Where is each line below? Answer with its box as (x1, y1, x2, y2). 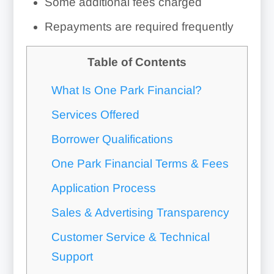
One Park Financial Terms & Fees (51, 157, 229, 171)
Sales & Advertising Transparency (51, 206, 229, 220)
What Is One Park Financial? (51, 84, 202, 97)
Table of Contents (87, 56, 187, 69)
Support (51, 250, 93, 264)
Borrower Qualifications (51, 133, 173, 146)
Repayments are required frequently (44, 20, 234, 34)
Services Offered (51, 108, 139, 122)
